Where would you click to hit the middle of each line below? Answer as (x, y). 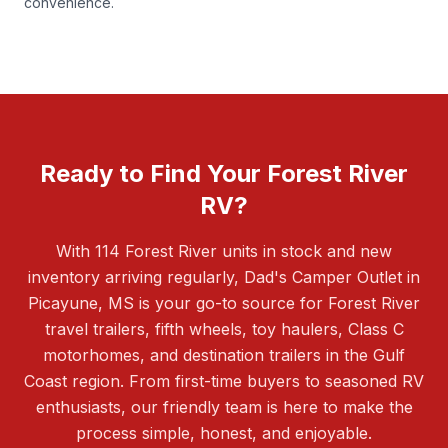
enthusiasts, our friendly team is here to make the (224, 406)
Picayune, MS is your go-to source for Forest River (224, 302)
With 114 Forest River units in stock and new (224, 250)
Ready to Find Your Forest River (224, 173)
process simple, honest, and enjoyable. (224, 432)
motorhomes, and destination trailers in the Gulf (224, 354)
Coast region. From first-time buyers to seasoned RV (224, 380)
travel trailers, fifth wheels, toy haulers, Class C (224, 328)
